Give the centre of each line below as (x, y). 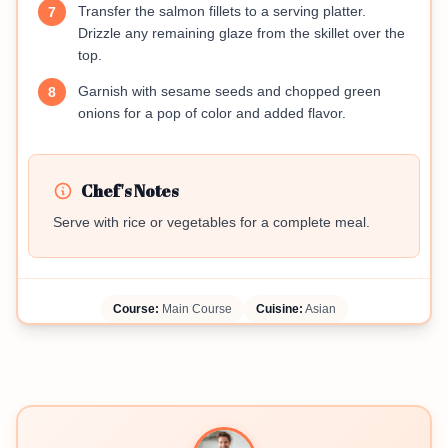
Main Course (195, 309)
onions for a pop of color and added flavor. (212, 113)
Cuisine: (279, 309)
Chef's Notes (129, 191)
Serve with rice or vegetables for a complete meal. (211, 222)
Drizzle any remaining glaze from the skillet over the (241, 33)
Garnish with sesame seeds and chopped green (229, 91)
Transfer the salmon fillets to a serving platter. (222, 11)
